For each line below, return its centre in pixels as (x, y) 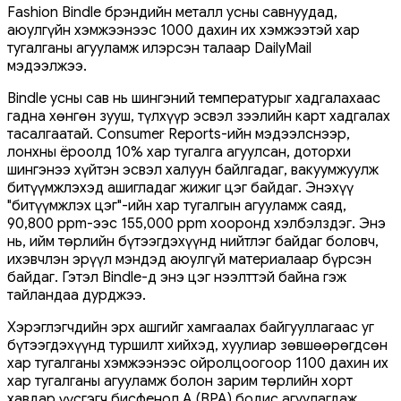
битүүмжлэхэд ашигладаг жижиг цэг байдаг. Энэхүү (180, 188)
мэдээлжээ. (47, 66)
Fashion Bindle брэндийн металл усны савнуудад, (172, 12)
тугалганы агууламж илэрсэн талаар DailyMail (159, 48)
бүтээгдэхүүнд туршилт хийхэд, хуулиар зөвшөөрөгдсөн (197, 345)
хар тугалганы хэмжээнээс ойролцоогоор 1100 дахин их (198, 363)
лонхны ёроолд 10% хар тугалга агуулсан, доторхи (179, 152)
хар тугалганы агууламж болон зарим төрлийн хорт (180, 381)
